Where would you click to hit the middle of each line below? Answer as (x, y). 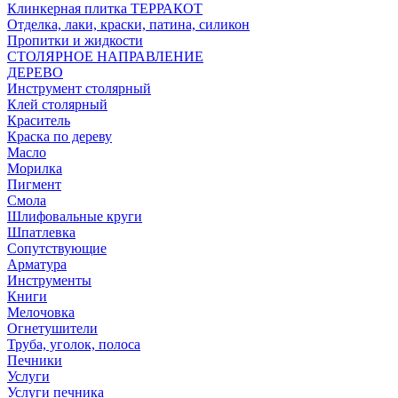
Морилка (35, 168)
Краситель (39, 120)
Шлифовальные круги (75, 216)
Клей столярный (57, 104)
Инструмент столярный (79, 88)
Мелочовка (41, 312)
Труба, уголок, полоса (74, 344)
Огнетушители (52, 328)
